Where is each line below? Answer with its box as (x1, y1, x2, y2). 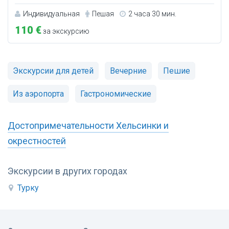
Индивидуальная (23, 10, 80, 18)
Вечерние (110, 66, 147, 76)
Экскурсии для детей (13, 66, 94, 76)
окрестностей (8, 135, 66, 147)
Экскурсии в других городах (8, 166, 127, 177)
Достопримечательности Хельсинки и (8, 120, 169, 131)
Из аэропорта (13, 89, 64, 99)
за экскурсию (41, 27, 89, 36)
